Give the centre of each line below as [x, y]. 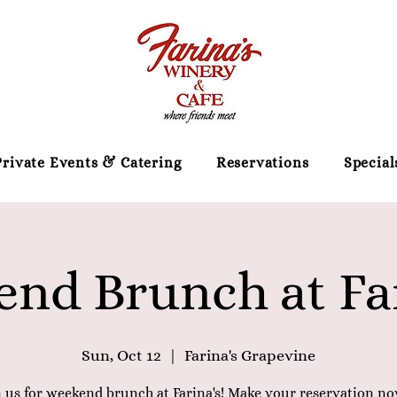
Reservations [262, 163]
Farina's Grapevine [250, 355]
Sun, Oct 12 [121, 355]
